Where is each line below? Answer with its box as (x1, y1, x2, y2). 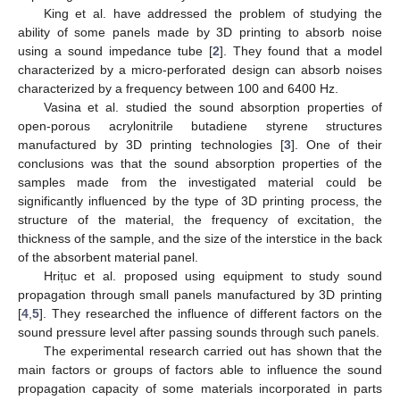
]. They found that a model (220, 43, 382, 58)
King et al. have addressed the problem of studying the (43, 5, 382, 21)
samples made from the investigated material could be (18, 174, 382, 189)
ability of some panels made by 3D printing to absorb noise (18, 24, 382, 39)
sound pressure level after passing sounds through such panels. (18, 324, 379, 339)
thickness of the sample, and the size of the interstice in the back (18, 230, 382, 246)
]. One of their (290, 137, 382, 152)
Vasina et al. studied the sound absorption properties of (43, 99, 382, 114)
